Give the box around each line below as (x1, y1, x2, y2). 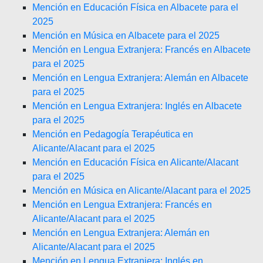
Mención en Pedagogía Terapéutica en (32, 129, 193, 139)
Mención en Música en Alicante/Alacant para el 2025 (32, 186, 251, 195)
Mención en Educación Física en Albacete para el (32, 2, 238, 12)
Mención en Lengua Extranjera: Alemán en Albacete (32, 73, 248, 83)
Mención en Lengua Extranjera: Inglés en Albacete (32, 101, 242, 111)
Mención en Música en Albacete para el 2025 (32, 31, 220, 41)
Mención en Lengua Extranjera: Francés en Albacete (32, 45, 251, 55)
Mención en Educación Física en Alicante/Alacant (32, 157, 238, 167)
